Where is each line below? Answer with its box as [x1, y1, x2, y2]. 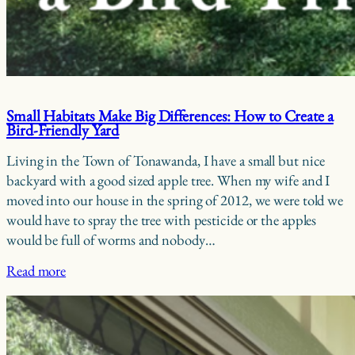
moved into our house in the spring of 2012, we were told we [6, 189, 344, 210]
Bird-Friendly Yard [6, 120, 120, 141]
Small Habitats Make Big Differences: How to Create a [6, 105, 334, 127]
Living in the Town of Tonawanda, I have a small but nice [6, 150, 326, 170]
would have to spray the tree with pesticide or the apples [6, 209, 317, 230]
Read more [6, 261, 67, 281]
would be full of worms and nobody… [6, 229, 216, 250]
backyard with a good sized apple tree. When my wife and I [6, 170, 330, 190]
